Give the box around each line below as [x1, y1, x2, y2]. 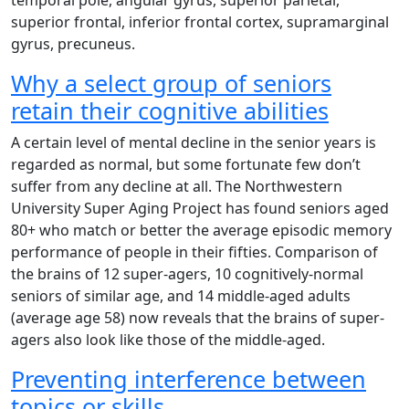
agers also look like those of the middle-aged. [11, 330, 325, 350]
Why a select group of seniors [11, 68, 331, 99]
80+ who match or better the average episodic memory [11, 220, 392, 240]
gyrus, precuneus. [11, 34, 135, 54]
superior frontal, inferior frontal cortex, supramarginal [11, 12, 389, 32]
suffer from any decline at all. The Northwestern [11, 176, 342, 196]
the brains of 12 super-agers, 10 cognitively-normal [11, 264, 363, 284]
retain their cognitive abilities [11, 95, 329, 126]
